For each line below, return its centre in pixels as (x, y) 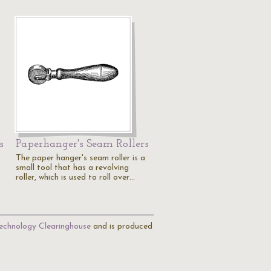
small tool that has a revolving (72, 168)
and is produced (122, 227)
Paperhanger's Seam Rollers (82, 144)
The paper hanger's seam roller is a (80, 158)
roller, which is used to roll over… (75, 178)
